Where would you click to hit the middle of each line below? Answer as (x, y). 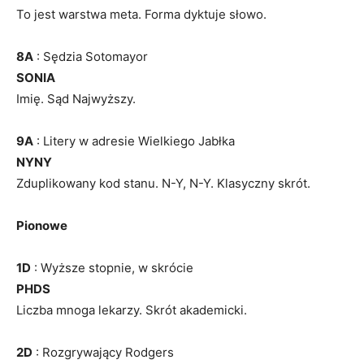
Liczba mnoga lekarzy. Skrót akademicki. (132, 310)
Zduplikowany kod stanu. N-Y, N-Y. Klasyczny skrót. (163, 183)
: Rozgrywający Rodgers (103, 352)
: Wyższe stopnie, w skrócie (112, 267)
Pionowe (42, 225)
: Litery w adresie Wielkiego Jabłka (134, 141)
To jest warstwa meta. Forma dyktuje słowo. (141, 14)
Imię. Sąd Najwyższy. (76, 98)
